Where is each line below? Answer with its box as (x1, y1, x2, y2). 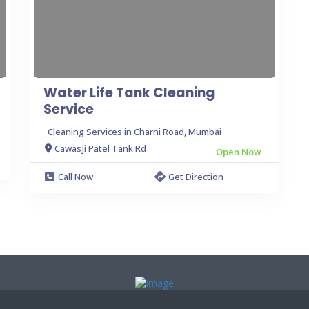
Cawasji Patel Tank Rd (54, 142, 146, 154)
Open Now (216, 145, 261, 158)
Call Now (58, 170, 93, 183)
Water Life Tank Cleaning (43, 83, 215, 102)
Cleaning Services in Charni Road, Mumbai (48, 125, 221, 138)
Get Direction (168, 170, 223, 183)
